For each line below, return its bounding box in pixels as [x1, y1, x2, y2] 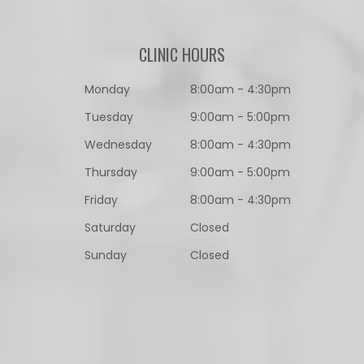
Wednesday [84, 136, 152, 153]
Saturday [84, 219, 136, 236]
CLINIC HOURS [139, 42, 225, 67]
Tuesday [84, 109, 133, 125]
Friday [84, 192, 118, 208]
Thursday [84, 164, 137, 180]
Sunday [84, 247, 127, 263]
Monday [84, 81, 130, 97]
